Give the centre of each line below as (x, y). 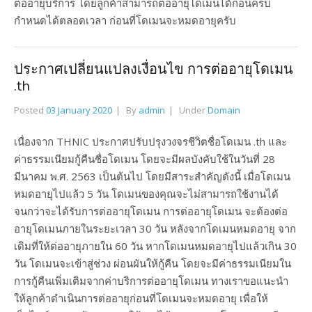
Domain (224, 110)
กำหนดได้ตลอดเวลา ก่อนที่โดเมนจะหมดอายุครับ (125, 20)
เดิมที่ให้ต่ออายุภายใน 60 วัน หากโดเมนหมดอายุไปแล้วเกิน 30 (155, 246)
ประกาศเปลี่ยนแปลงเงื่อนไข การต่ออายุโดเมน (154, 69)
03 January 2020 (79, 110)
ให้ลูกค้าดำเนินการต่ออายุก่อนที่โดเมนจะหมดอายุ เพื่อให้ (141, 298)
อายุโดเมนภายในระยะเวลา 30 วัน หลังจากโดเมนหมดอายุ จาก (155, 228)
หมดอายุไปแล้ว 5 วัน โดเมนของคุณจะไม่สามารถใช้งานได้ (146, 194)
